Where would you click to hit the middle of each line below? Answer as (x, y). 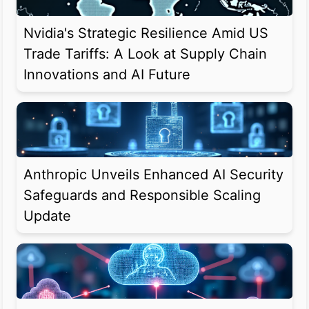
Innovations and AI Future (107, 75)
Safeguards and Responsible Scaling (142, 196)
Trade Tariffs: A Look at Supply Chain (145, 54)
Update (47, 216)
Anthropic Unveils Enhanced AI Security (153, 175)
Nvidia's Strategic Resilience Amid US (146, 33)
